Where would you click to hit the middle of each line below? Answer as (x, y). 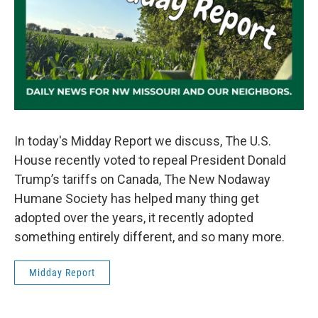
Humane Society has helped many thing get (137, 198)
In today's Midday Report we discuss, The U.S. (143, 141)
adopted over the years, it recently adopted (134, 218)
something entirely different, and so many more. (149, 237)
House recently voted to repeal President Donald (150, 160)
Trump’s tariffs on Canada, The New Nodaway (142, 179)
